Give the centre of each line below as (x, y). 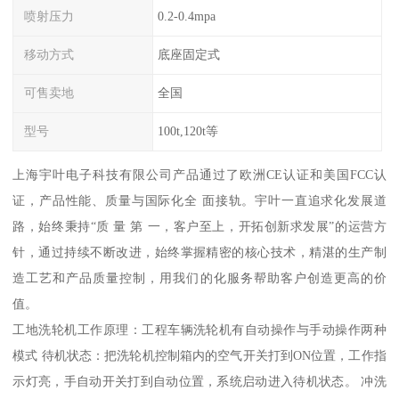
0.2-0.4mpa (186, 16)
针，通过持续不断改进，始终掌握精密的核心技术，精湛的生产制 (199, 252)
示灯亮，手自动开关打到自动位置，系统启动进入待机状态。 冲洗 (199, 381)
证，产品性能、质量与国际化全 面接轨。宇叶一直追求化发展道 (199, 200)
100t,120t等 (187, 130)
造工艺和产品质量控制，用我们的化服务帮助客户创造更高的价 (199, 277)
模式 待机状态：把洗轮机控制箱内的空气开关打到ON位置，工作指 (199, 355)
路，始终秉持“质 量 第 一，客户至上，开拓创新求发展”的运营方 (199, 226)
